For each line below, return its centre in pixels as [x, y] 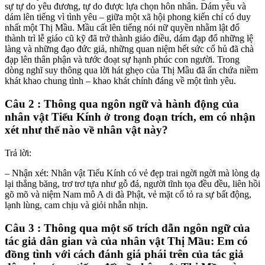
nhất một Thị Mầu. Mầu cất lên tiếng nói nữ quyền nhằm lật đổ [122, 28]
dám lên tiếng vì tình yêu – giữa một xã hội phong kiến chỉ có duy [128, 17]
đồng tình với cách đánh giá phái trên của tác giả [124, 254]
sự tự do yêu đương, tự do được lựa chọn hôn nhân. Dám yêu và [125, 7]
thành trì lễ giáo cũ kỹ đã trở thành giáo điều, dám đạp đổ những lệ [129, 38]
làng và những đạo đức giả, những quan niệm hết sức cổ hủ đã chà [129, 49]
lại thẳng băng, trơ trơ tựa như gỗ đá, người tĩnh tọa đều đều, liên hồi [132, 183]
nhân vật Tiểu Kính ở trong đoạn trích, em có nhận [130, 117]
